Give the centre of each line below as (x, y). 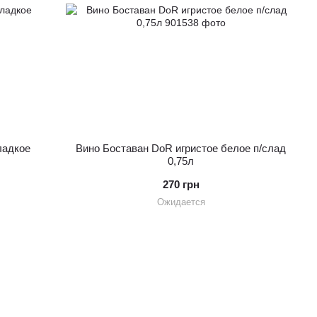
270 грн (181, 184)
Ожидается (181, 202)
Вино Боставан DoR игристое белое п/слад (181, 148)
